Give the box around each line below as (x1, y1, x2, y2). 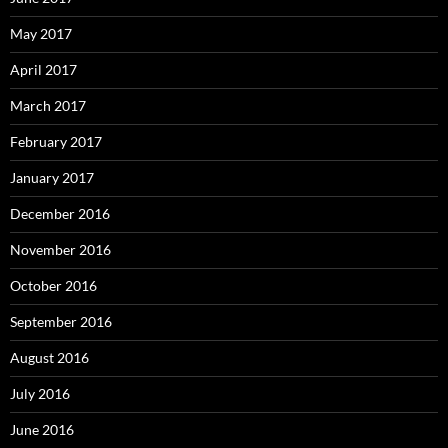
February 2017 (10, 132, 102, 150)
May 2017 (10, 24, 72, 42)
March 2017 (10, 96, 86, 114)
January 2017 (10, 168, 94, 186)
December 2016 (10, 204, 110, 222)
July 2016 (10, 384, 70, 402)
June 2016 (10, 420, 74, 438)
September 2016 (10, 312, 112, 330)
